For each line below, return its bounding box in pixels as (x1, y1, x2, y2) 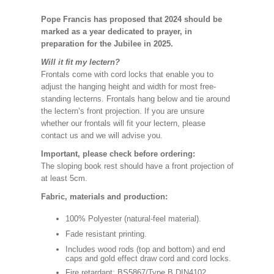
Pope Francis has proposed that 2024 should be (40, 15, 222, 24)
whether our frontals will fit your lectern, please (40, 119, 206, 128)
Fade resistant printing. (65, 229, 147, 239)
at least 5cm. (40, 174, 87, 183)
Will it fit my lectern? (40, 57, 122, 67)
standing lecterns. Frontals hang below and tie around (40, 94, 230, 103)
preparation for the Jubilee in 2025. (40, 39, 173, 48)
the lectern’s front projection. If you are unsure (40, 106, 204, 116)
